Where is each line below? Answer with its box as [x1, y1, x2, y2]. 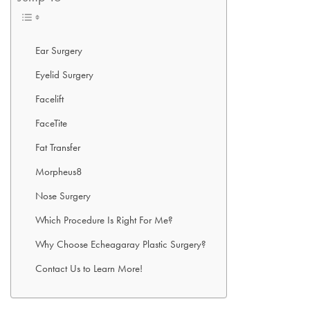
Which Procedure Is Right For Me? [35, 213, 173, 227]
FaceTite [35, 116, 67, 130]
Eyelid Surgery [35, 68, 93, 82]
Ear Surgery [35, 44, 82, 57]
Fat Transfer [35, 140, 80, 154]
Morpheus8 [35, 165, 82, 179]
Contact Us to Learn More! [35, 262, 143, 275]
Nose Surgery [35, 189, 91, 203]
